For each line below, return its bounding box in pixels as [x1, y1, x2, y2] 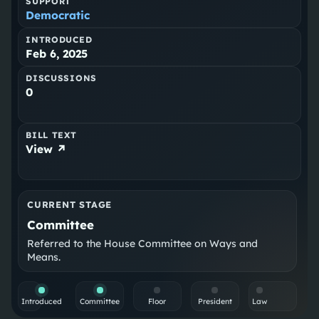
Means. [27, 251, 61, 264]
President [197, 296, 232, 307]
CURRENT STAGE [27, 199, 113, 211]
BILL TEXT [26, 130, 77, 141]
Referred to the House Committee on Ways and [27, 237, 258, 251]
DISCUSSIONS [26, 73, 98, 84]
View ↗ [26, 142, 68, 157]
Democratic [26, 9, 90, 23]
